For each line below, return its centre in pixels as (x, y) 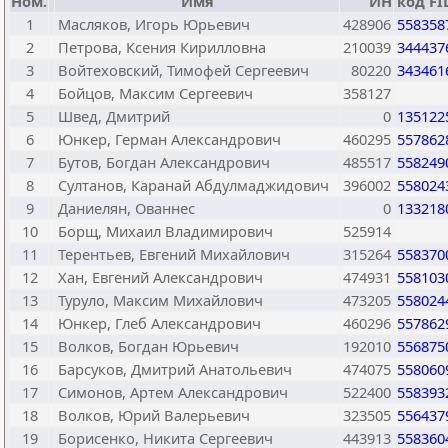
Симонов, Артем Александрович (173, 392)
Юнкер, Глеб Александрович (159, 323)
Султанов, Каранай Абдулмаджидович (193, 185)
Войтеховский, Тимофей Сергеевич (183, 70)
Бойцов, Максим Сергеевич (155, 93)
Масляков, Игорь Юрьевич (154, 24)
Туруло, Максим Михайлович (160, 300)
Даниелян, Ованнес (126, 208)
